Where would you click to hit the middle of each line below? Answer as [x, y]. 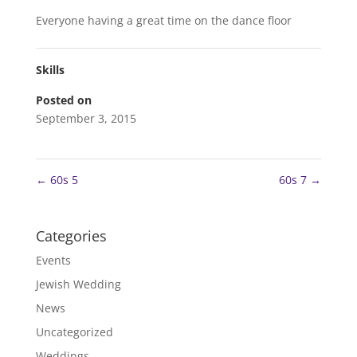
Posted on [63, 100]
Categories [71, 236]
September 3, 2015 [86, 119]
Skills [50, 70]
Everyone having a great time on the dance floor [163, 21]
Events [53, 261]
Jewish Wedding [78, 284]
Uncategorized [74, 332]
